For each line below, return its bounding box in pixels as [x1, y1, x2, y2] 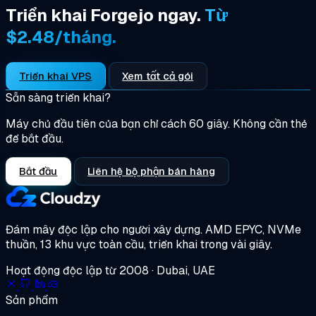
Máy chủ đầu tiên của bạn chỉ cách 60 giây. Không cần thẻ [6, 116, 307, 132]
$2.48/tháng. [6, 26, 116, 49]
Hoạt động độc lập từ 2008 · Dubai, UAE [6, 263, 215, 279]
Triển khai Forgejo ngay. [6, 4, 205, 27]
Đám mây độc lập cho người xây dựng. [6, 222, 205, 238]
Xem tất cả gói [122, 69, 194, 83]
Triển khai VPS [19, 69, 92, 83]
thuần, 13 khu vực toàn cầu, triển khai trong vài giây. [6, 237, 272, 253]
